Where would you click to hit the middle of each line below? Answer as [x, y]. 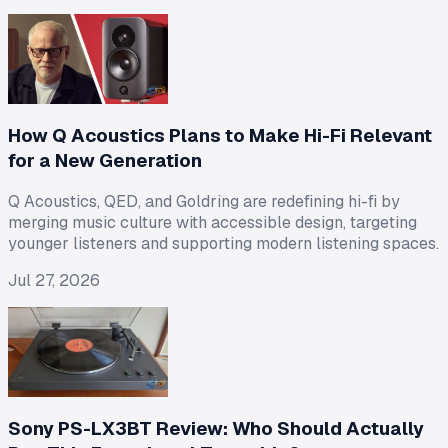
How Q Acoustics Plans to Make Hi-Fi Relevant [220, 135]
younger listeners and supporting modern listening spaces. [223, 244]
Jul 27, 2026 [54, 281]
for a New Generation [105, 160]
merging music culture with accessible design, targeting [212, 223]
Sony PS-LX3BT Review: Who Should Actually [216, 429]
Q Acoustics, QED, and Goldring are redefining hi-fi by [204, 202]
